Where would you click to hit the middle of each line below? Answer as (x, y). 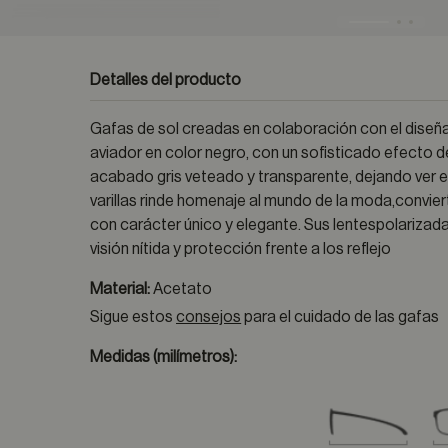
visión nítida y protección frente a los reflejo (241, 249)
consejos (209, 317)
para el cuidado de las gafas (340, 317)
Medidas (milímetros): (164, 357)
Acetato (183, 289)
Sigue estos (133, 317)
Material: (122, 289)
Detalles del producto (166, 80)
